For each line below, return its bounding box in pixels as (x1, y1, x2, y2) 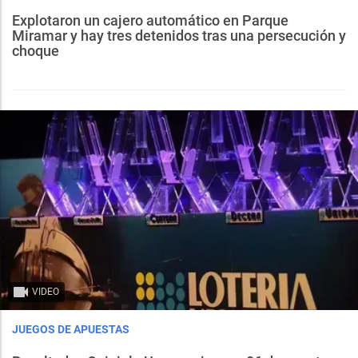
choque (12, 42, 59, 59)
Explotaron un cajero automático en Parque (12, 11, 288, 29)
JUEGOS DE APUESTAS (12, 323, 129, 336)
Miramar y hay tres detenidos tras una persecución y (12, 26, 346, 44)
